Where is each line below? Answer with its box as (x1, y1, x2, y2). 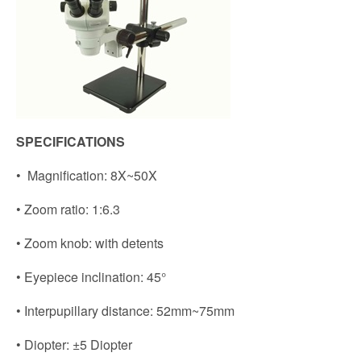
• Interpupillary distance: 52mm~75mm (16, 301, 234, 320)
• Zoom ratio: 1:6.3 (16, 200, 120, 218)
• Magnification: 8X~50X (16, 166, 157, 185)
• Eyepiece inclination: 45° (16, 268, 166, 286)
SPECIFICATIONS (16, 132, 125, 151)
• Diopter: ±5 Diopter (16, 335, 132, 354)
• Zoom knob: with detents (16, 234, 164, 252)
